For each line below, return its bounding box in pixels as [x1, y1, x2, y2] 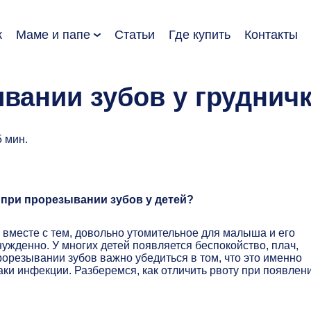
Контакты [244, 27, 298, 42]
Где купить [169, 27, 230, 42]
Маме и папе [16, 27, 90, 42]
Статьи [115, 27, 155, 42]
